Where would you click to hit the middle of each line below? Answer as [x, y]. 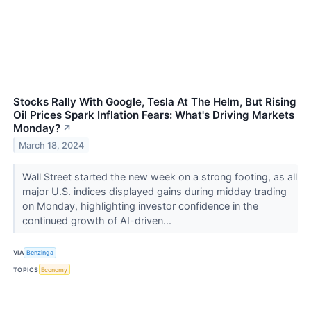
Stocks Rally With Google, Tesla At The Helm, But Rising [155, 101]
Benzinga [40, 253]
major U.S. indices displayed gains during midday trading [154, 191]
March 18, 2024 [52, 145]
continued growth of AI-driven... [98, 220]
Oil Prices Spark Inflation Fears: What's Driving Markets [154, 115]
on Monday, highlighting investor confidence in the [140, 205]
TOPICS [26, 269]
